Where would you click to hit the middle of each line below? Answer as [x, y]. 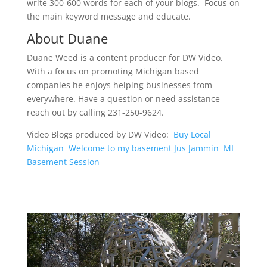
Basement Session [63, 162]
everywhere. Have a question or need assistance [123, 99]
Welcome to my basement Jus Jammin [143, 148]
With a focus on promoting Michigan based [113, 72]
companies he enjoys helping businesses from [119, 85]
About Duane [67, 38]
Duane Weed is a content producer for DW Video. [126, 58]
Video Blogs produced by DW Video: [100, 135]
